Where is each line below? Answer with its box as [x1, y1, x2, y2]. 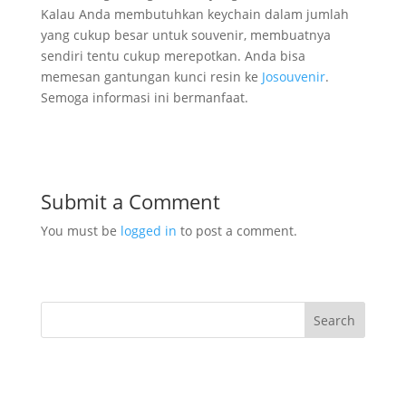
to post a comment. [176, 222, 297, 239]
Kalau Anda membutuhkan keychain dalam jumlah [40, 5, 349, 23]
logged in [120, 222, 177, 239]
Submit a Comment [40, 188, 220, 215]
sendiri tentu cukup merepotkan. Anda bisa [40, 47, 305, 64]
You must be [40, 222, 121, 239]
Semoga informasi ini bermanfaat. [40, 89, 248, 106]
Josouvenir [261, 68, 325, 85]
